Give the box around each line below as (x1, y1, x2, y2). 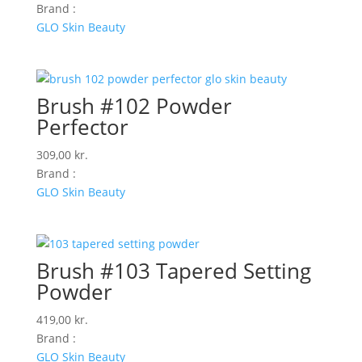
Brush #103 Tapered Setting (36, 256, 311, 286)
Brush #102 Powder (36, 90, 232, 120)
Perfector (36, 112, 128, 141)
